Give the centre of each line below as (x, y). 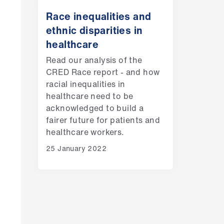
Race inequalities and (98, 16)
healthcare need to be (89, 96)
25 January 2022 (76, 148)
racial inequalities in (85, 84)
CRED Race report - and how (103, 72)
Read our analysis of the (94, 60)
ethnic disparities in (94, 30)
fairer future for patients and (103, 120)
